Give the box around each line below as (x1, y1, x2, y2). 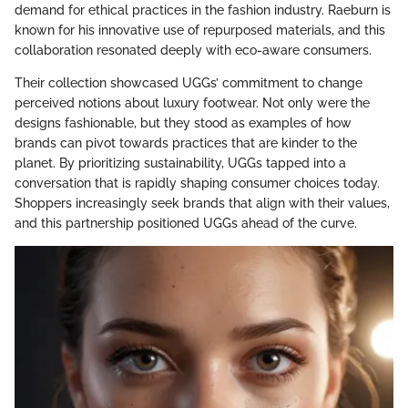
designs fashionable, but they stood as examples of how (15, 116, 352, 131)
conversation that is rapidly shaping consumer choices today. (15, 176, 380, 191)
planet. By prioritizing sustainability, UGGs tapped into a (15, 156, 346, 171)
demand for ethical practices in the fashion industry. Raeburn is (15, 3, 391, 18)
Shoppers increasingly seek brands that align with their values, (15, 196, 390, 211)
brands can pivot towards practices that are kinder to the (15, 136, 357, 151)
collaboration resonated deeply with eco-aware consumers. (15, 43, 372, 58)
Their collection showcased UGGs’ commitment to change (15, 76, 362, 91)
